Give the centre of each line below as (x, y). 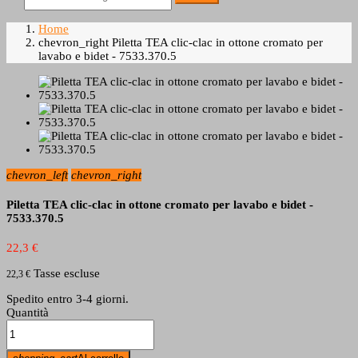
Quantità (28, 312)
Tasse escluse (67, 273)
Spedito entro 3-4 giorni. (68, 298)
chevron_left (37, 175)
